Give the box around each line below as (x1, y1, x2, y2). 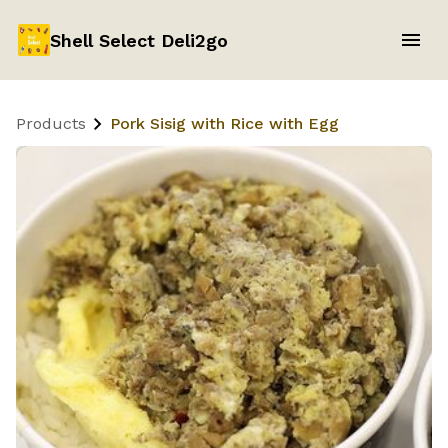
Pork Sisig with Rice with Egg (110, 114, 339, 133)
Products (16, 114, 86, 133)
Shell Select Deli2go (49, 29, 228, 51)
